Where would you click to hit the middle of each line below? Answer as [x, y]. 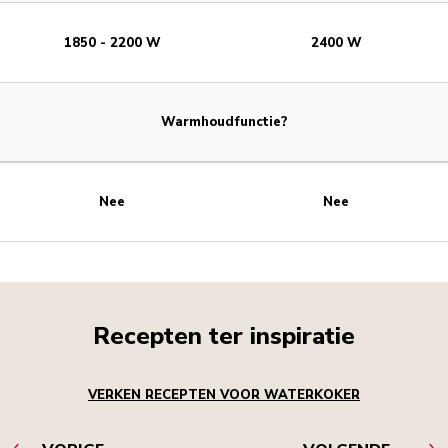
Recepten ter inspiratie [224, 336]
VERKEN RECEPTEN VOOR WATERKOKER [224, 395]
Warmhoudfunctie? [224, 122]
